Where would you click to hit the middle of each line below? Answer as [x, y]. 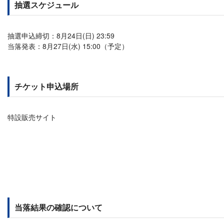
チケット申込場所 [46, 86]
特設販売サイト [32, 117]
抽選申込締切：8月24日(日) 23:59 [61, 35]
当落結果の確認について [58, 207]
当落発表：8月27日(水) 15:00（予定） [68, 46]
